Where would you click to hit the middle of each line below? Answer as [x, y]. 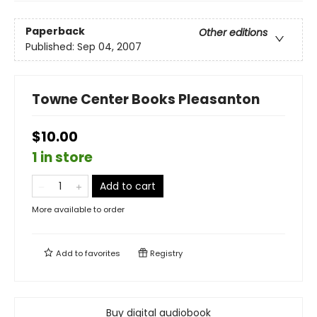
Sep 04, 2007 [109, 47]
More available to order [78, 209]
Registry [165, 253]
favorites [103, 253]
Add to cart [128, 186]
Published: [51, 47]
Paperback [55, 31]
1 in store [62, 157]
